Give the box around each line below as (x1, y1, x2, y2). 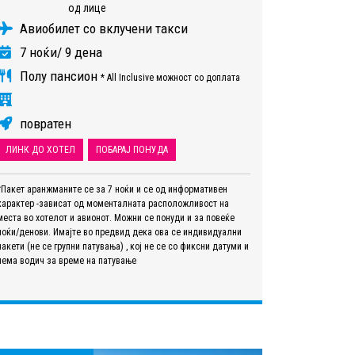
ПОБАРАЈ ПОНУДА (96, 144, 168, 156)
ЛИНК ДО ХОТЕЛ (6, 144, 75, 156)
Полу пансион (17, 68, 101, 85)
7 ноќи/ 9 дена (17, 44, 102, 61)
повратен (17, 116, 71, 132)
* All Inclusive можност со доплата (101, 72, 240, 84)
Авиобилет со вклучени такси (17, 21, 188, 37)
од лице (68, 2, 106, 15)
